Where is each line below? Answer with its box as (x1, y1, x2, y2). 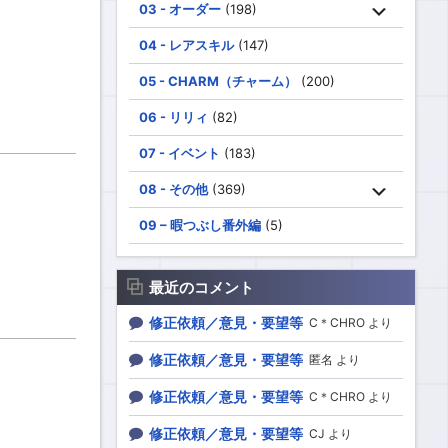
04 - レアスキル (139, 37, 234, 53)
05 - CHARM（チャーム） (139, 73, 297, 89)
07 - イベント (139, 145, 220, 161)
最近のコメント (149, 278, 254, 297)
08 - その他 (139, 181, 208, 197)
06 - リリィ (139, 109, 208, 125)
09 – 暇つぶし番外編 (139, 217, 261, 233)
